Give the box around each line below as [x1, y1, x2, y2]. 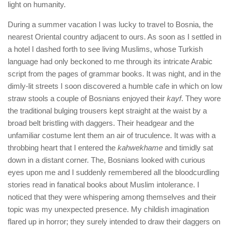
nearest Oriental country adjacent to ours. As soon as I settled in [8, 32, 221, 42]
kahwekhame [118, 143, 163, 152]
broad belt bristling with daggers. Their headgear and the [8, 119, 194, 128]
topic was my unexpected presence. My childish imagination [8, 205, 209, 214]
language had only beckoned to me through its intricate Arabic [8, 57, 213, 66]
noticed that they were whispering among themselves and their [8, 193, 216, 202]
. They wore [181, 94, 221, 103]
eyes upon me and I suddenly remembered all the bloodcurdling [8, 168, 219, 177]
